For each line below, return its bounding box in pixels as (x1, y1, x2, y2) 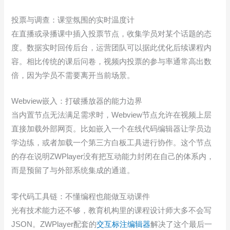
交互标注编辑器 (97, 220, 151, 228)
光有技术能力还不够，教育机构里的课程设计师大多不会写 (11, 206, 212, 215)
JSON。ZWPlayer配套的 (11, 220, 97, 228)
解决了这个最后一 (150, 220, 213, 228)
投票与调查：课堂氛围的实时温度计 (11, 15, 135, 24)
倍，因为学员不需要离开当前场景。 (11, 71, 135, 80)
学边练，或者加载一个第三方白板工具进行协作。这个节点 (11, 139, 212, 147)
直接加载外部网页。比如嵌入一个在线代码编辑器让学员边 (11, 125, 212, 133)
